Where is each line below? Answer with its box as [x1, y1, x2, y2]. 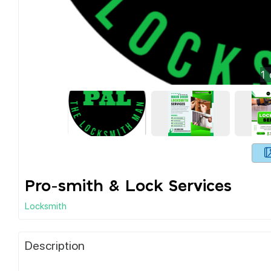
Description [25, 237, 85, 253]
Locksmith [25, 199, 67, 212]
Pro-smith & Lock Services [25, 178, 232, 194]
